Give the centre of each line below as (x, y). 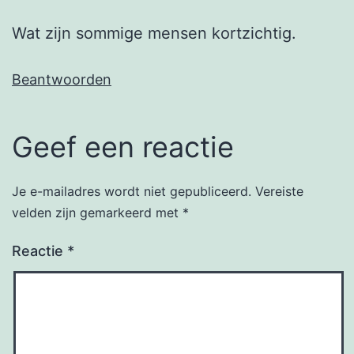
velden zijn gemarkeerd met (97, 213)
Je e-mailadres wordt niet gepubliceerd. (132, 192)
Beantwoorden (62, 80)
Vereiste (279, 192)
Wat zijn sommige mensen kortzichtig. (154, 34)
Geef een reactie (123, 147)
